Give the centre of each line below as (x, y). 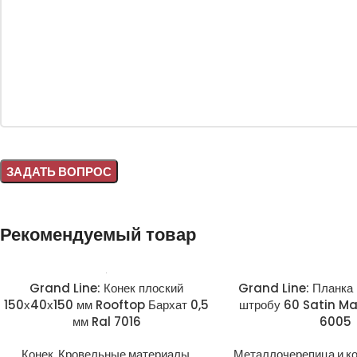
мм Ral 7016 (106, 322)
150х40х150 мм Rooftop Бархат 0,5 (107, 305)
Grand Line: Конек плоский (107, 288)
